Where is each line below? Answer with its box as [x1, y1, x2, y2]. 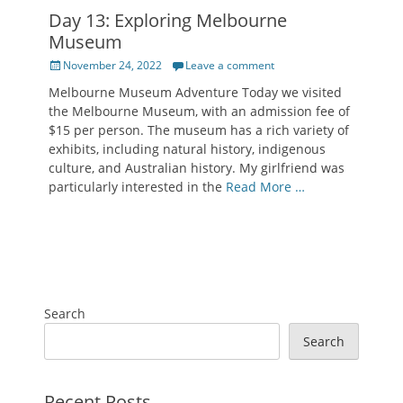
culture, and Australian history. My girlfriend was [49, 159, 345, 177]
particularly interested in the [49, 178, 226, 196]
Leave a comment [185, 58, 274, 74]
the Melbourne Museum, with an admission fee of [49, 103, 350, 121]
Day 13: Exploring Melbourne [49, 8, 287, 33]
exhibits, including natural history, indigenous [49, 140, 326, 158]
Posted [48, 57, 82, 73]
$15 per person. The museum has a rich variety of [49, 121, 349, 139]
